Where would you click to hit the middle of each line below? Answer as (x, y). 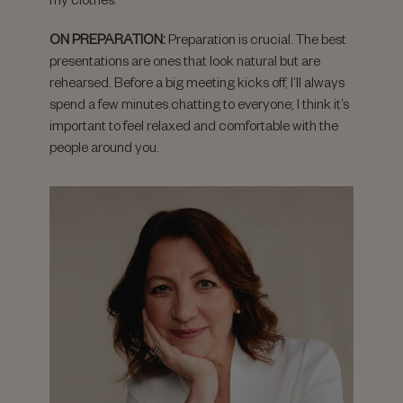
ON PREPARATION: (107, 39)
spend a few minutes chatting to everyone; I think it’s (199, 103)
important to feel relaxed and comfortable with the (194, 125)
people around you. (104, 147)
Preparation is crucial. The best (256, 39)
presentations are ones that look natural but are (185, 60)
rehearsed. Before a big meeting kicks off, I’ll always (197, 82)
